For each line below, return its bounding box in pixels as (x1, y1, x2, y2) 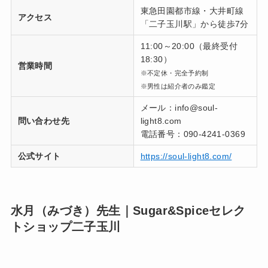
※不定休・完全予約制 (140, 69, 209, 77)
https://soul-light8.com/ (140, 151, 232, 162)
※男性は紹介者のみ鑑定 (140, 83, 216, 90)
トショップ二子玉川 (10, 220, 121, 234)
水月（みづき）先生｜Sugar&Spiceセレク (10, 204, 246, 218)
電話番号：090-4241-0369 (140, 129, 245, 139)
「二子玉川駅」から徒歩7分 (140, 19, 249, 29)
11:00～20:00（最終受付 (140, 41, 238, 51)
